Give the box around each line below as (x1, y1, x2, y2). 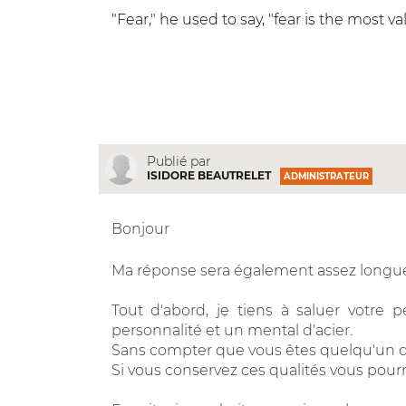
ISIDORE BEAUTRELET (146, 169, 271, 183)
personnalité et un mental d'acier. (111, 321, 353, 339)
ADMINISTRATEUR (283, 171, 369, 182)
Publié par (146, 153, 211, 170)
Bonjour (111, 219, 169, 237)
